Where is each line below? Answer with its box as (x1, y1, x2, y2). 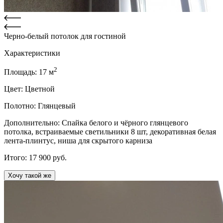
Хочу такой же (8, 172, 51, 180)
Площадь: (4, 68, 39, 77)
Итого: (4, 153, 29, 162)
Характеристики (4, 49, 60, 58)
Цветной (25, 85, 55, 94)
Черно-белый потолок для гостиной (4, 32, 126, 41)
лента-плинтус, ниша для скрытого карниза (4, 136, 152, 145)
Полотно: (4, 102, 38, 111)
